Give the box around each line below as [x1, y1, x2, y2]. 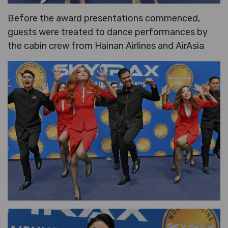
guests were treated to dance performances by [8, 26, 208, 38]
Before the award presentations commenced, [8, 12, 200, 24]
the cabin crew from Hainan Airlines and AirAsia [8, 40, 204, 51]
